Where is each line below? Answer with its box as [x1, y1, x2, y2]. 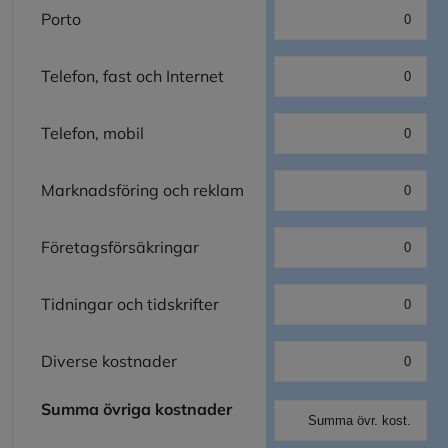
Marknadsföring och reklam [41, 179, 248, 200]
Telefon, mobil [41, 122, 144, 143]
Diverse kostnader [41, 350, 177, 371]
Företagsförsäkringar [41, 236, 199, 257]
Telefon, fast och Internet [41, 65, 224, 86]
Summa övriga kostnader [41, 398, 240, 419]
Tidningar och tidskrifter [41, 293, 219, 314]
